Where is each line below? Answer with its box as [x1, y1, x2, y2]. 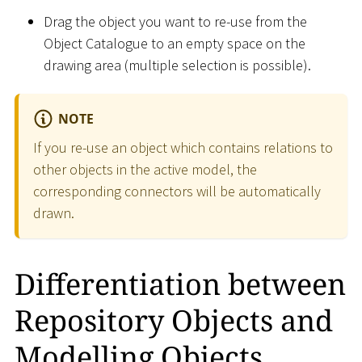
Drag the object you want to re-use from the [44, 11, 307, 31]
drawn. [33, 203, 74, 222]
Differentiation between [15, 263, 346, 304]
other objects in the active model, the [33, 159, 257, 179]
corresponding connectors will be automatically [33, 181, 321, 200]
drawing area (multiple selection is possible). [44, 55, 311, 74]
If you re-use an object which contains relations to [33, 137, 333, 157]
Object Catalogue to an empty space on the [44, 33, 305, 53]
